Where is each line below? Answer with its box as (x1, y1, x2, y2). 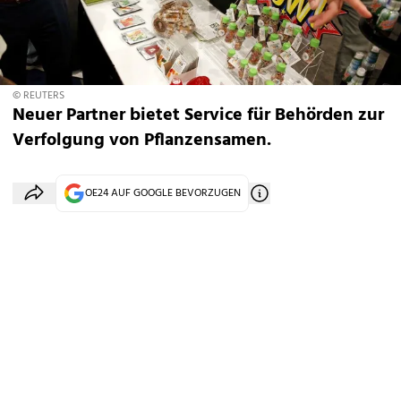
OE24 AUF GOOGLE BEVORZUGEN (85, 184, 241, 202)
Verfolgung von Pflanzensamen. (13, 126, 271, 155)
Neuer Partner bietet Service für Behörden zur (13, 101, 384, 130)
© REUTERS (13, 87, 64, 105)
